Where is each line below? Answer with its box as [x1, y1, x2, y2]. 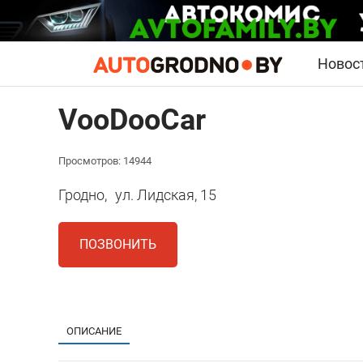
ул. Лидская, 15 [115, 186, 216, 204]
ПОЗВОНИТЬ [79, 237, 156, 253]
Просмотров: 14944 [58, 155, 152, 168]
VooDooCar [58, 103, 206, 138]
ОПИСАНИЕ [66, 325, 122, 338]
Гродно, [58, 186, 107, 204]
